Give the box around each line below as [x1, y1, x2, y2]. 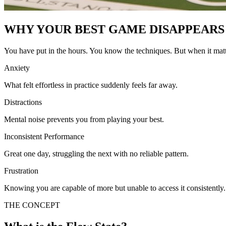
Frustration [4, 166, 38, 175]
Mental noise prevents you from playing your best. [4, 115, 164, 124]
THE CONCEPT [4, 200, 60, 209]
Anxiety [4, 63, 30, 72]
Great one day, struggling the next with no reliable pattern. [4, 149, 189, 158]
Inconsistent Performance [4, 132, 84, 141]
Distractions [4, 97, 42, 106]
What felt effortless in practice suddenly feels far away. [4, 80, 178, 89]
